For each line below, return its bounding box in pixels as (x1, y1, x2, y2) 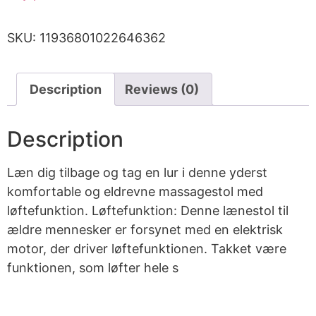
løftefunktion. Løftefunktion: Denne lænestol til (7, 203, 288, 219)
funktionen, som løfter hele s (7, 260, 178, 276)
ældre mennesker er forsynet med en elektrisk (7, 222, 283, 238)
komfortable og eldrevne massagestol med (7, 184, 263, 200)
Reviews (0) (125, 82, 199, 97)
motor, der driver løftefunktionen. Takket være (7, 241, 286, 257)
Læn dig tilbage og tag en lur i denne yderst (7, 165, 267, 181)
